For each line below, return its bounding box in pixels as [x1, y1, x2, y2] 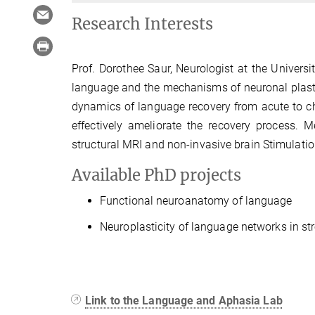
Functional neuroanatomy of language [100, 194, 292, 207]
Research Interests [72, 14, 213, 34]
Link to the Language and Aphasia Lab [85, 293, 283, 307]
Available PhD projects [72, 165, 241, 185]
